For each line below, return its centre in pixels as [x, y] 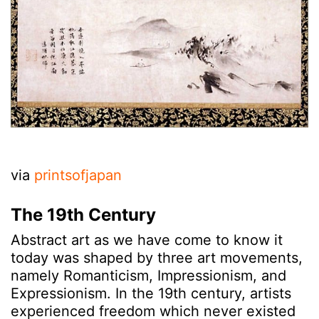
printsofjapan [78, 175]
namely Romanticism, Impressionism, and [148, 275]
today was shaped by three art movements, [157, 257]
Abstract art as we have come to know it [147, 240]
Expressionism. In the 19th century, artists [151, 293]
